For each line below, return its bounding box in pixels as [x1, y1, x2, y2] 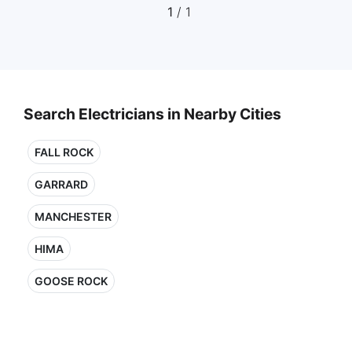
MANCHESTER [35, 210, 112, 223]
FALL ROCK [35, 145, 93, 159]
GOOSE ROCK [35, 274, 108, 288]
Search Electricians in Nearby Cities [24, 104, 281, 123]
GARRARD [35, 178, 88, 191]
